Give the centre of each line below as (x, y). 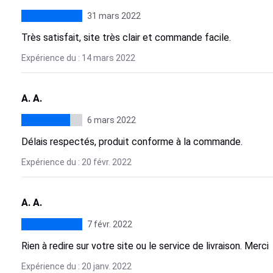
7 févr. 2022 (109, 224)
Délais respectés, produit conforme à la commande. (132, 142)
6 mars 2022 (111, 120)
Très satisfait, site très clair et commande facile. (126, 37)
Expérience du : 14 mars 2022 (78, 58)
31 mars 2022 (114, 16)
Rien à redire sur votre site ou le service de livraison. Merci (145, 246)
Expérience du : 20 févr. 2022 (76, 162)
